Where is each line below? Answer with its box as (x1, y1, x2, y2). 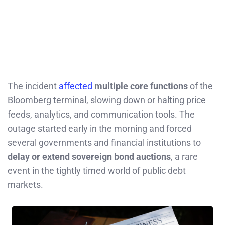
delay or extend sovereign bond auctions (8, 151, 171, 162)
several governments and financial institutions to (8, 137, 201, 148)
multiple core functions (94, 80, 188, 91)
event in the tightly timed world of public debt (8, 165, 186, 176)
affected (59, 80, 94, 91)
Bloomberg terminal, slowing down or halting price (8, 94, 206, 105)
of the (188, 80, 213, 91)
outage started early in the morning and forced (8, 123, 192, 134)
